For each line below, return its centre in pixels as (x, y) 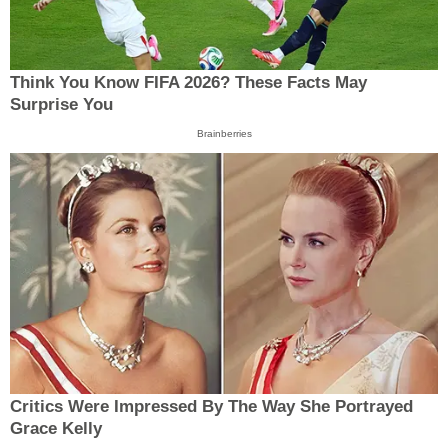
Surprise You (61, 104)
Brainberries (224, 133)
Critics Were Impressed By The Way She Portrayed (211, 407)
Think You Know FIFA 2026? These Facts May (188, 82)
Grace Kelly (56, 429)
